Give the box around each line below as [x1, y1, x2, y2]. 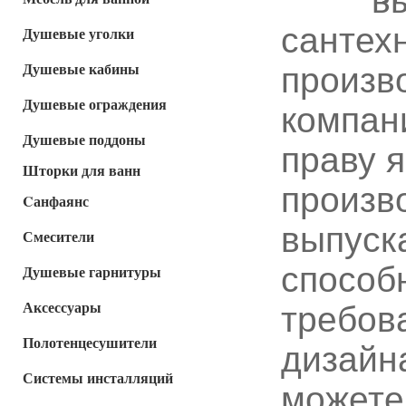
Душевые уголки [23, 23, 134, 43]
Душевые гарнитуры [23, 261, 161, 282]
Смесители [23, 226, 94, 246]
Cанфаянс [23, 190, 89, 211]
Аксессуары [23, 296, 101, 317]
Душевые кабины [23, 58, 140, 79]
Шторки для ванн [23, 159, 140, 180]
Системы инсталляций [23, 367, 173, 388]
